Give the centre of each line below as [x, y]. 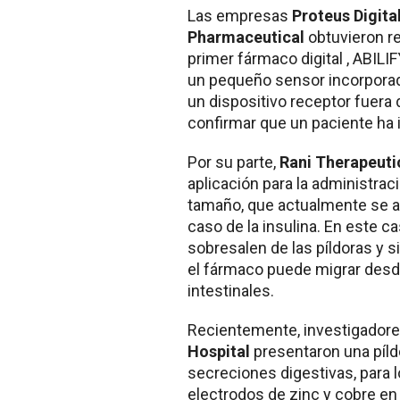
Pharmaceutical [248, 37]
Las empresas [240, 15]
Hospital [219, 351]
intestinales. [231, 290]
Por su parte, [233, 162]
